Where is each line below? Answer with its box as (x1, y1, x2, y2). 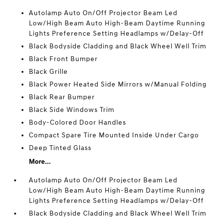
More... (29, 157, 51, 166)
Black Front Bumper (29, 55, 98, 63)
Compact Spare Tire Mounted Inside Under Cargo (29, 131, 199, 139)
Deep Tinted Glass (29, 144, 92, 152)
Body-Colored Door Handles (29, 118, 127, 127)
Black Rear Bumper (29, 93, 95, 101)
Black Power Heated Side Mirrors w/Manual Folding (29, 80, 207, 88)
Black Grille (29, 67, 68, 76)
